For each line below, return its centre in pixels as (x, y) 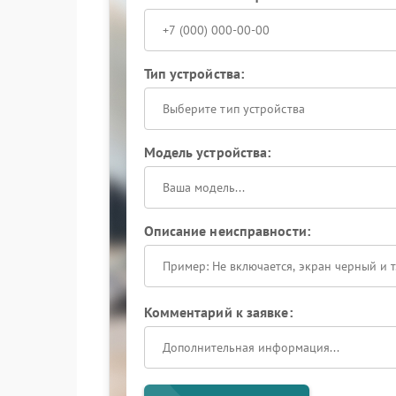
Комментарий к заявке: (218, 312)
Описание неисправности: (227, 231)
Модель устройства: (207, 152)
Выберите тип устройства (233, 109)
